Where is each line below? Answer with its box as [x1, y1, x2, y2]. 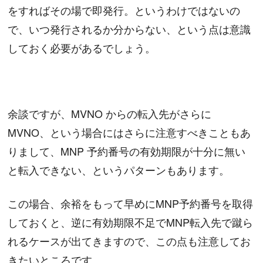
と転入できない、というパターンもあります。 [8, 162, 230, 178]
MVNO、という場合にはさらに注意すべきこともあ [8, 124, 251, 140]
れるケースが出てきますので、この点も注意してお [8, 232, 251, 248]
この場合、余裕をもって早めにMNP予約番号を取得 [8, 195, 254, 211]
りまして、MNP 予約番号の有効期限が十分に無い [8, 143, 246, 159]
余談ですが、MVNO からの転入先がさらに [8, 106, 212, 122]
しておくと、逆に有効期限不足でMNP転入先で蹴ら [8, 214, 254, 230]
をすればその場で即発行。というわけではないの [8, 2, 241, 18]
